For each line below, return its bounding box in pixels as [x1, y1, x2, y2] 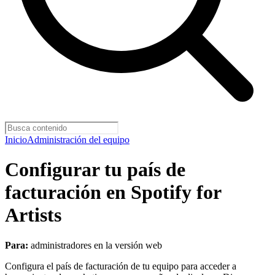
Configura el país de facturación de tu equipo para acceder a [5, 260, 236, 271]
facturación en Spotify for [5, 181, 221, 204]
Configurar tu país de [5, 158, 185, 181]
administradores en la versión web [28, 239, 162, 250]
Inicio [5, 134, 27, 145]
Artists [5, 204, 61, 227]
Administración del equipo [27, 134, 130, 145]
